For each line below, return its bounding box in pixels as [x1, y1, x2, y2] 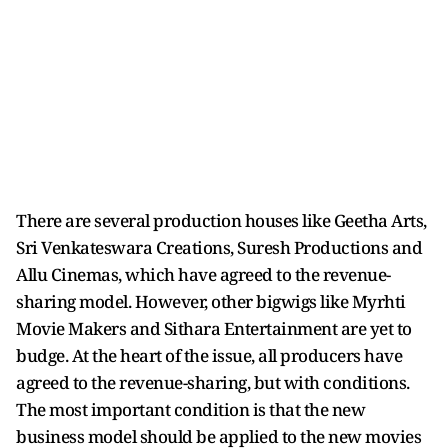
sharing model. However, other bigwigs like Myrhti [16, 289, 406, 313]
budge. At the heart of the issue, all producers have [16, 343, 402, 367]
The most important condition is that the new [16, 397, 365, 421]
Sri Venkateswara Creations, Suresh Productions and [16, 235, 422, 259]
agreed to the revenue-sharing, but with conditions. [16, 370, 410, 394]
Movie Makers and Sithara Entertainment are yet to [16, 316, 412, 340]
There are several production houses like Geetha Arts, [16, 208, 427, 232]
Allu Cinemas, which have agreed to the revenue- [16, 262, 391, 286]
